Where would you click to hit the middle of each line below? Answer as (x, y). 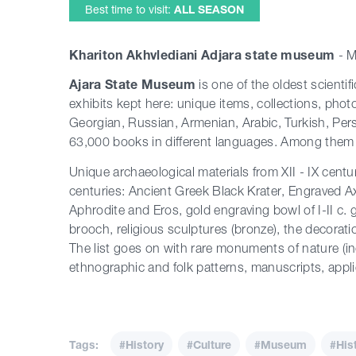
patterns (218, 267)
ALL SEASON (209, 9)
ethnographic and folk (131, 267)
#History (141, 344)
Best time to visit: (130, 9)
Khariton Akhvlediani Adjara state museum (202, 55)
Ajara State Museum (132, 85)
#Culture (209, 344)
